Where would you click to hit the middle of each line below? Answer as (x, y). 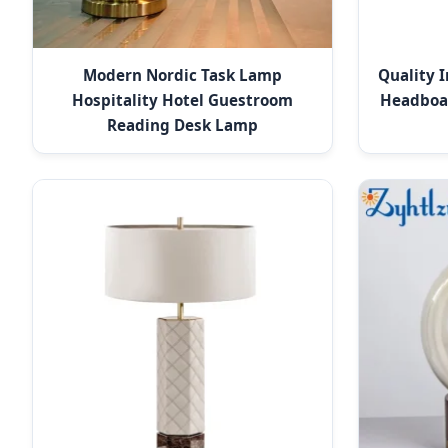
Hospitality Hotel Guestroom (183, 100)
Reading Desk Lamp (183, 125)
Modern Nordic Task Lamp (183, 75)
